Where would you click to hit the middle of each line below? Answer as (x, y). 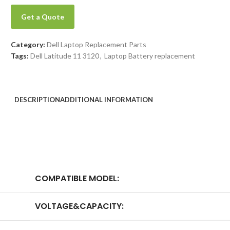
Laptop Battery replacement (150, 56)
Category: (28, 44)
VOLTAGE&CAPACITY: (79, 206)
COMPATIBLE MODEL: (77, 178)
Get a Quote (43, 17)
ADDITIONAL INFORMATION (107, 100)
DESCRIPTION (37, 100)
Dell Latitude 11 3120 (65, 56)
